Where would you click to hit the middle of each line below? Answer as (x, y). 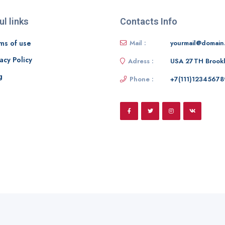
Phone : (142, 79)
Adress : (141, 61)
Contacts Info (149, 21)
